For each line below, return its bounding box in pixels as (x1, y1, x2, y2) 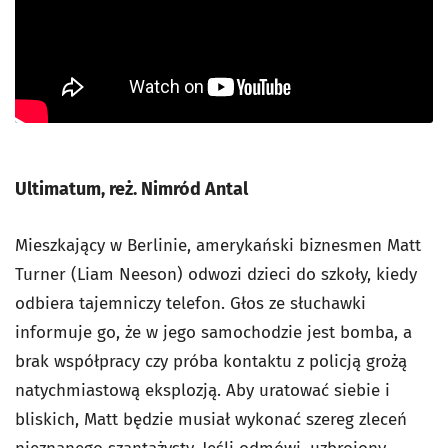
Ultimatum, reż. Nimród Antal (15, 178, 248, 201)
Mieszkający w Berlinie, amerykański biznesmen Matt (15, 235, 421, 257)
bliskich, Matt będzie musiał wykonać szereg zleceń (15, 409, 407, 431)
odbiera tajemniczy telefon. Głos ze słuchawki (15, 293, 366, 315)
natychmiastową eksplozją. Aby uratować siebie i (15, 380, 390, 402)
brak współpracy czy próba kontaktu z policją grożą (15, 351, 407, 373)
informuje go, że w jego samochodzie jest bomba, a (15, 322, 412, 344)
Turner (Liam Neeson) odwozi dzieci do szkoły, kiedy (15, 264, 417, 286)
